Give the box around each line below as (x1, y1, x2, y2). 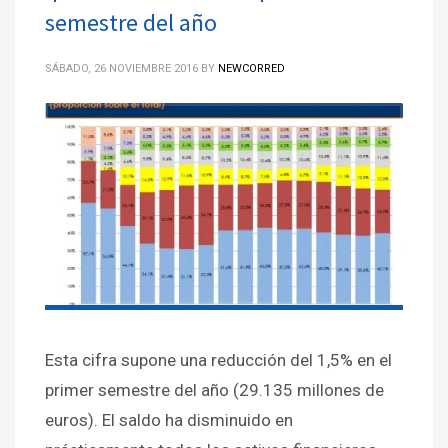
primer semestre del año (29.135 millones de (45, 379, 384, 400)
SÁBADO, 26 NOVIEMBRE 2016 (45, 61, 198, 75)
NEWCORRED (218, 61, 285, 75)
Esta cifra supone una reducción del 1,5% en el (45, 349, 392, 370)
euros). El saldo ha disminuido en (45, 409, 293, 430)
